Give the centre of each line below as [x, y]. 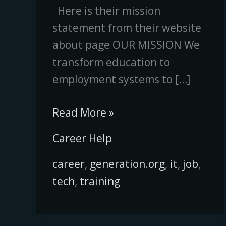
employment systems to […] [121, 79]
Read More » [83, 112]
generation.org [127, 164]
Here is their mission [106, 11]
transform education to [111, 62]
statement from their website [127, 28]
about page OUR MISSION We [126, 45]
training [100, 181]
